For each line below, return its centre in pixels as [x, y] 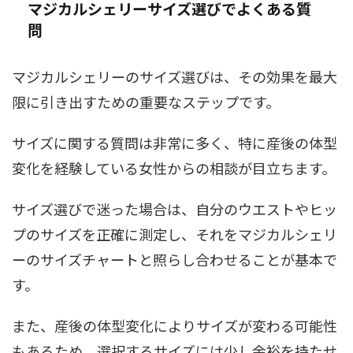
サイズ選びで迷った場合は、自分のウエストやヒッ [175, 208]
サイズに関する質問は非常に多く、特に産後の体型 [175, 142]
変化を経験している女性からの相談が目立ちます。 [174, 167]
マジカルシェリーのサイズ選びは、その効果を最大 [175, 76]
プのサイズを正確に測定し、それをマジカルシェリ [175, 234]
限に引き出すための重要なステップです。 [146, 101]
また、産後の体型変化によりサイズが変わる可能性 [175, 325]
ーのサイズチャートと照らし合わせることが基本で [175, 259]
